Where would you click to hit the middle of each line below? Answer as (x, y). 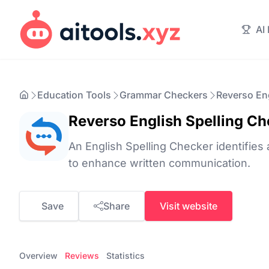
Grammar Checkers (164, 95)
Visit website (189, 206)
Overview (38, 255)
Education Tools (74, 95)
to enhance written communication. (159, 163)
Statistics (125, 255)
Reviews (82, 255)
